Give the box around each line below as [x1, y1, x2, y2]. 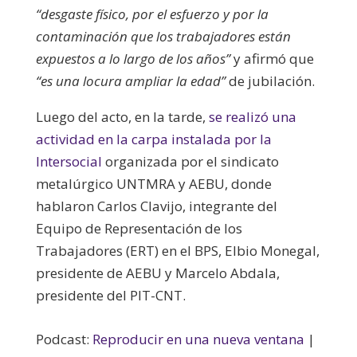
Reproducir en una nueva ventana [92, 329, 304, 348]
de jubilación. [225, 71, 315, 90]
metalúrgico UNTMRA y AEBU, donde [35, 174, 272, 193]
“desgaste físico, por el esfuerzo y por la [35, 4, 269, 23]
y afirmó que [229, 49, 314, 68]
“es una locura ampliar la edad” [35, 71, 226, 90]
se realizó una [208, 107, 296, 126]
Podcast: [35, 329, 92, 348]
